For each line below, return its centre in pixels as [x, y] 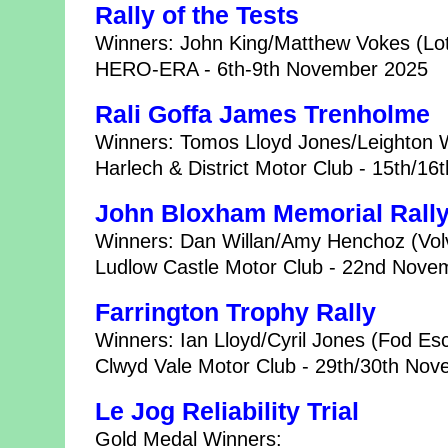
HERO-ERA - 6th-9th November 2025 [261, 68]
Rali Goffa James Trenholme [262, 114]
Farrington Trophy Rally [235, 312]
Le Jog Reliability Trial [227, 411]
